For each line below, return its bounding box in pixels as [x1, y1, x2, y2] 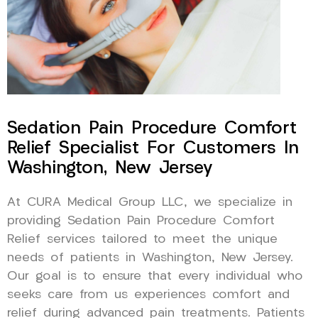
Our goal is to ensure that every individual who [7, 270, 303, 283]
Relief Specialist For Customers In [7, 139, 299, 158]
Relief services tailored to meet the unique [7, 233, 278, 246]
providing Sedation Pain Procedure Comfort [7, 214, 275, 227]
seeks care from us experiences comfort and [7, 288, 290, 301]
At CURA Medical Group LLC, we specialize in [7, 196, 292, 209]
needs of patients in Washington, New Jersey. [7, 251, 293, 264]
